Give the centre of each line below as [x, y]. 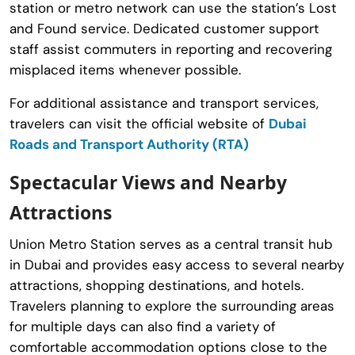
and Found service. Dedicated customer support [164, 28]
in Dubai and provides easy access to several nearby [177, 264]
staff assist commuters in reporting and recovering [171, 49]
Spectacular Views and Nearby [148, 182]
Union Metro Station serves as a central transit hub [171, 244]
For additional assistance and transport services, [164, 103]
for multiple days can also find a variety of [143, 326]
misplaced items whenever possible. [125, 69]
